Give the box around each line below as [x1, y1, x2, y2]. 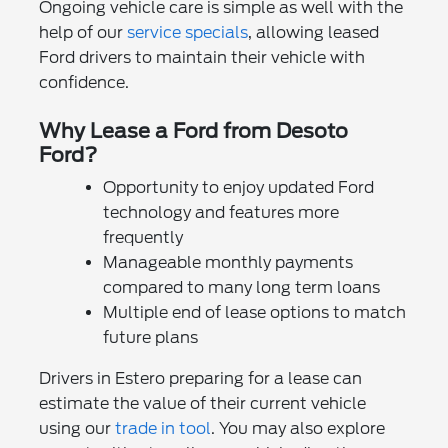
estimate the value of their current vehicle [38, 393, 366, 413]
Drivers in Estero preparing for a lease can [38, 368, 362, 388]
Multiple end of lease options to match [102, 302, 406, 322]
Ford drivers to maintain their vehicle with [38, 47, 365, 67]
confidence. [38, 72, 129, 92]
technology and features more [102, 202, 339, 222]
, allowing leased [247, 22, 379, 42]
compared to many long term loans [102, 277, 380, 297]
